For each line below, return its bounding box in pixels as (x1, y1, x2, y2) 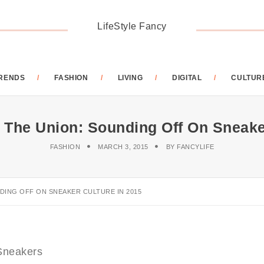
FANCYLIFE (177, 143, 214, 150)
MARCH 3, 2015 (98, 143, 148, 150)
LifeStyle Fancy (97, 21, 167, 31)
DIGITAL (172, 74, 202, 82)
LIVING (117, 74, 143, 82)
